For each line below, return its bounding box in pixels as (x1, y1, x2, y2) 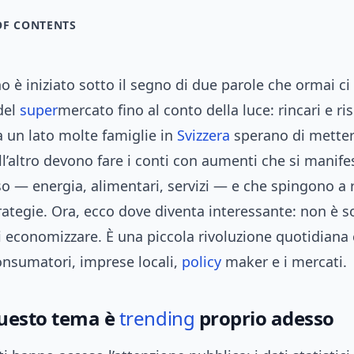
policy (182, 252, 221, 271)
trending (119, 305, 195, 331)
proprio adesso (194, 305, 334, 331)
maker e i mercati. (221, 252, 347, 271)
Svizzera (177, 126, 230, 145)
